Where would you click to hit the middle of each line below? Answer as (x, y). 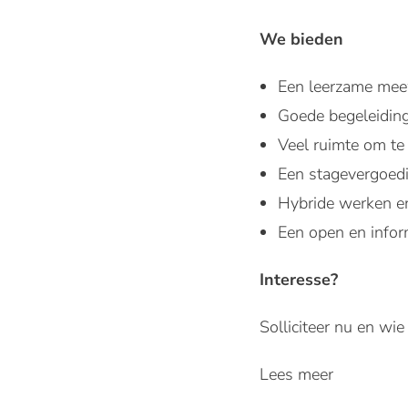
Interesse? (299, 280)
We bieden (301, 39)
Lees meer (296, 374)
